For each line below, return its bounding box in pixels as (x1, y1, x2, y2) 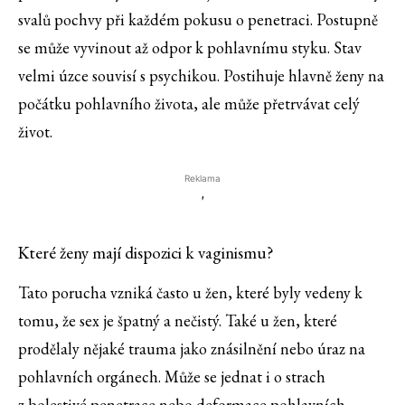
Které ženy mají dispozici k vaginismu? (18, 241, 274, 265)
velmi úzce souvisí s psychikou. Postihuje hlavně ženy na (18, 65, 384, 87)
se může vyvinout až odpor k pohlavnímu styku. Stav (18, 37, 362, 59)
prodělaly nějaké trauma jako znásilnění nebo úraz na (18, 338, 365, 360)
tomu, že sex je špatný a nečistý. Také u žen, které (18, 310, 337, 332)
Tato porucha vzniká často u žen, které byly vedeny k (18, 282, 363, 304)
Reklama (184, 173, 221, 184)
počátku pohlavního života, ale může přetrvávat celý (18, 93, 360, 115)
